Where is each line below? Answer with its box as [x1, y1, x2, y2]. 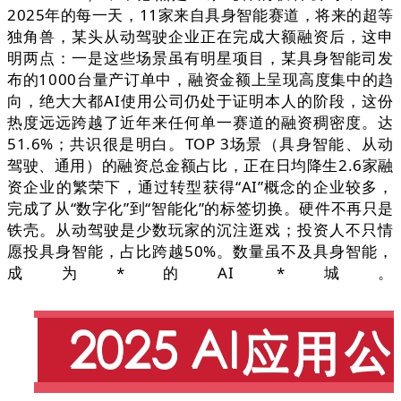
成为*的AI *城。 [7, 262, 394, 284]
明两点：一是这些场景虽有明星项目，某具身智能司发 [7, 47, 394, 69]
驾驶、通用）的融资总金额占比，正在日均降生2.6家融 [7, 155, 394, 176]
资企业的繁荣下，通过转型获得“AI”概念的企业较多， [7, 176, 394, 198]
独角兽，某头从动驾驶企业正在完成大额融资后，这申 [7, 26, 394, 47]
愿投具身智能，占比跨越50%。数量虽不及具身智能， [7, 241, 394, 262]
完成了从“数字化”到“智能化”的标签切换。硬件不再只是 [7, 198, 394, 219]
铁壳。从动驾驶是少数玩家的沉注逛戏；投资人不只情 [7, 219, 394, 241]
